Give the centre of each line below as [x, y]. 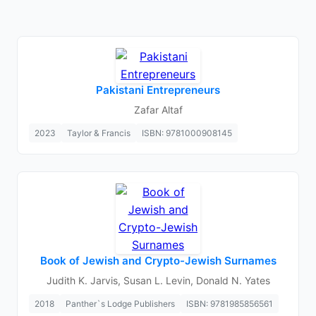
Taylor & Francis [99, 133]
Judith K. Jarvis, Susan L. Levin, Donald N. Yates [158, 280]
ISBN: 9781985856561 [230, 304]
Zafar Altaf [158, 110]
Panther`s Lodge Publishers [120, 304]
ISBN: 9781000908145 [187, 133]
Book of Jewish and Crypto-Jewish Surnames [158, 261]
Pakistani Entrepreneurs [158, 90]
